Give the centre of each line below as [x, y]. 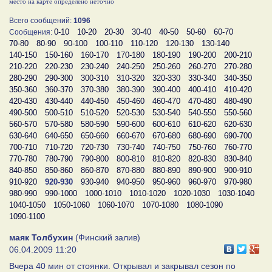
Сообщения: [32, 32]
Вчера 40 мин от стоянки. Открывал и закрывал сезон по [122, 266]
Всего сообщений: [41, 20]
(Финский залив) [107, 237]
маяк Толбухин [41, 237]
